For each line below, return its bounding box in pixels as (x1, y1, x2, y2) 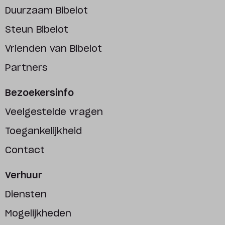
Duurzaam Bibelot (5, 7, 88, 16)
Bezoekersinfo (5, 89, 74, 98)
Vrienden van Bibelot (5, 45, 102, 54)
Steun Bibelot (5, 26, 68, 35)
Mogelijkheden (5, 209, 71, 218)
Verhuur (5, 171, 42, 180)
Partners (5, 64, 47, 73)
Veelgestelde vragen (5, 108, 103, 117)
